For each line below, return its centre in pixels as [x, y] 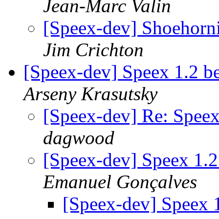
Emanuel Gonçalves [120, 182]
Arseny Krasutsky [90, 94]
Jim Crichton [93, 50]
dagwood [79, 138]
